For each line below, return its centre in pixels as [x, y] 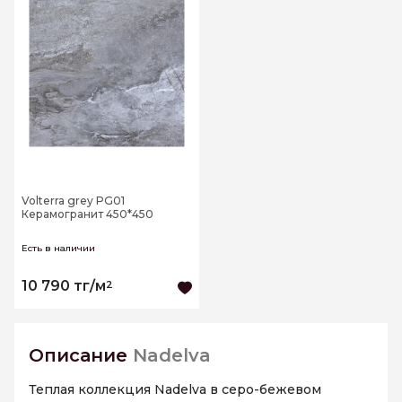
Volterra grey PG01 [73, 201]
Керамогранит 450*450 [87, 214]
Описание [81, 356]
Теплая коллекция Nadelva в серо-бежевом [175, 390]
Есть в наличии [58, 249]
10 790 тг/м [64, 286]
